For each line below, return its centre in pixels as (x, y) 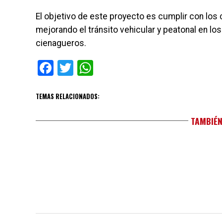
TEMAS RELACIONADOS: (68, 96)
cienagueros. (61, 43)
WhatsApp (129, 68)
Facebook (86, 68)
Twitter (98, 68)
